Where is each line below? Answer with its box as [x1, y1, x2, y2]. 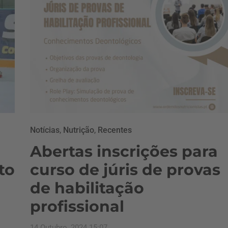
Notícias [30, 125, 60, 135]
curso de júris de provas [30, 160, 220, 179]
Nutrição [63, 125, 94, 135]
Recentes [98, 125, 132, 135]
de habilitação [30, 179, 144, 197]
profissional [30, 197, 124, 216]
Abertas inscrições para [30, 142, 218, 161]
